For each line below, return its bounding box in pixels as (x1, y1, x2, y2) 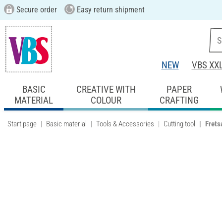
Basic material (46, 119, 87, 128)
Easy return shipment (74, 5, 145, 14)
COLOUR (90, 94, 121, 106)
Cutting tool (164, 119, 195, 128)
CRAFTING (159, 94, 199, 106)
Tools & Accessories (96, 119, 154, 128)
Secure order (14, 5, 57, 14)
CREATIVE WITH (76, 83, 136, 95)
